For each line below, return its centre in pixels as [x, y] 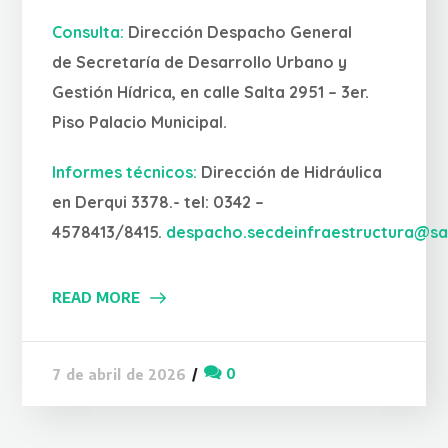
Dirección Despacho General [240, 32]
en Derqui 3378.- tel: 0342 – [158, 202]
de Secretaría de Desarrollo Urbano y [200, 62]
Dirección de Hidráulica [292, 172]
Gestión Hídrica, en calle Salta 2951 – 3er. [211, 92]
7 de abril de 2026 [119, 374]
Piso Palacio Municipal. [140, 122]
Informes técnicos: [127, 172]
